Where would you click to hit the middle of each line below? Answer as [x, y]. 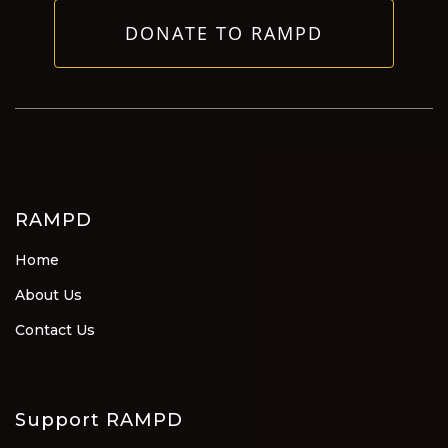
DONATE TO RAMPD [224, 32]
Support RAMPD [99, 419]
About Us [48, 294]
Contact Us [55, 329]
